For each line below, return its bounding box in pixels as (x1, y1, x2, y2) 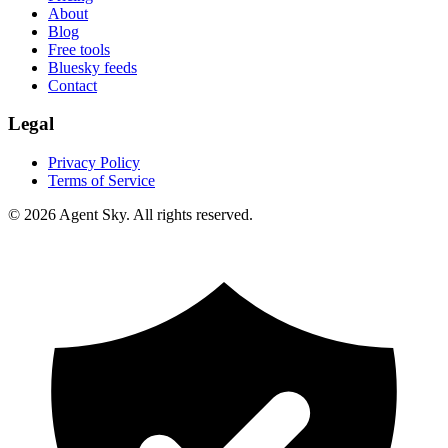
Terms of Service (48, 172, 155, 190)
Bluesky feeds (48, 58, 137, 76)
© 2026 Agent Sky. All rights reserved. (8, 206, 253, 224)
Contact (48, 76, 97, 94)
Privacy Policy (48, 154, 140, 172)
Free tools (48, 40, 110, 58)
